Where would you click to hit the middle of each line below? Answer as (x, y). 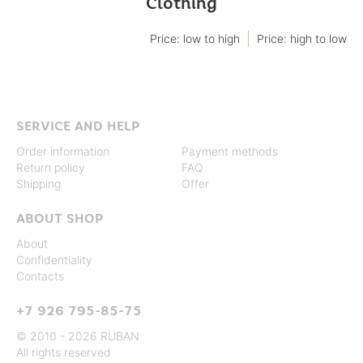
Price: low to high (195, 38)
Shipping (38, 184)
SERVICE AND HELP (78, 126)
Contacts (40, 276)
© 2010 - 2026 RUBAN (78, 336)
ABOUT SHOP (60, 218)
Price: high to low (302, 38)
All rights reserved (64, 352)
